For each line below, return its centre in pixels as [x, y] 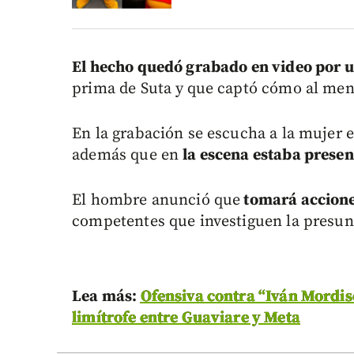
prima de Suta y [128, 89]
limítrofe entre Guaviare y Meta [186, 318]
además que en [128, 156]
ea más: [111, 297]
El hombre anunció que [156, 201]
